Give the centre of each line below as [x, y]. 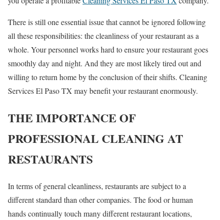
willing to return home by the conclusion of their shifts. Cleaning [108, 77]
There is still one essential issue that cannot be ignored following [107, 22]
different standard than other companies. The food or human [100, 199]
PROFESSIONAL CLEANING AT [96, 138]
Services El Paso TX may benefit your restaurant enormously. [103, 91]
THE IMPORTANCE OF [72, 117]
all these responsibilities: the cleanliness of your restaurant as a [103, 36]
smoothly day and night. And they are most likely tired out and [105, 63]
